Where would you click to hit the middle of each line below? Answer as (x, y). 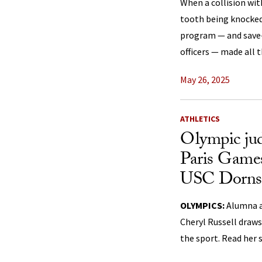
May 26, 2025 (205, 80)
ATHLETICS (200, 119)
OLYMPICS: (202, 205)
